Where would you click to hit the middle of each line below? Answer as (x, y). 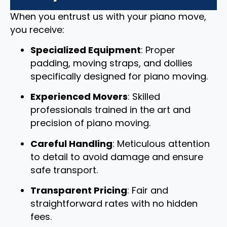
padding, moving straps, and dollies (111, 63)
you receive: (37, 29)
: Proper (158, 50)
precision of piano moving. (90, 123)
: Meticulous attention (161, 143)
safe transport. (64, 170)
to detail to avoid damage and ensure (117, 157)
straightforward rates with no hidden (114, 204)
